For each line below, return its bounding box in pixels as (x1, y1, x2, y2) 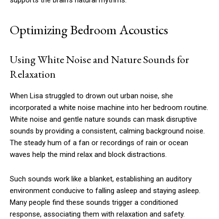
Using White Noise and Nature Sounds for (10, 52, 189, 67)
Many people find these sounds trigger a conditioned (10, 198, 178, 207)
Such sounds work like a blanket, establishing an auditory (10, 175, 192, 184)
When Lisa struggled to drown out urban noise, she (10, 91, 173, 101)
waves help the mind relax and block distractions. (10, 150, 167, 159)
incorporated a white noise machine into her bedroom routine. (10, 103, 208, 112)
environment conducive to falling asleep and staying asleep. (10, 186, 200, 196)
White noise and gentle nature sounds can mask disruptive (10, 115, 197, 124)
